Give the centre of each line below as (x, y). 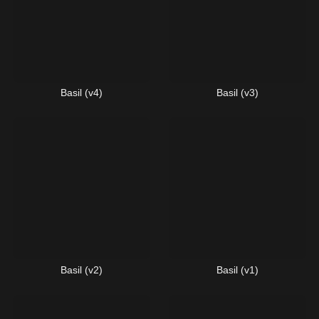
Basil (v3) (237, 93)
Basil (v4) (82, 93)
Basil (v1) (237, 270)
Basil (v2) (82, 270)
